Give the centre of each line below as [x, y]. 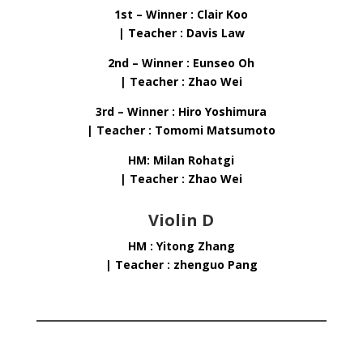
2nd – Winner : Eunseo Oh [181, 63]
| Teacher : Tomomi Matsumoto [181, 130]
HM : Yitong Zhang [181, 246]
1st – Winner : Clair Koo [181, 14]
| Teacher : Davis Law [181, 33]
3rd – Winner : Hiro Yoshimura [181, 111]
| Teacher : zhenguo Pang [181, 265]
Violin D [181, 220]
